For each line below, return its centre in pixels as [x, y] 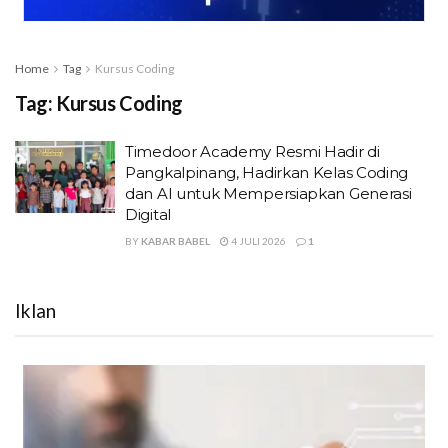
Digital [148, 215]
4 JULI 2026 [257, 241]
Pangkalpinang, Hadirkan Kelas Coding [267, 173]
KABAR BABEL [175, 241]
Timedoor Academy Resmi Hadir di [252, 152]
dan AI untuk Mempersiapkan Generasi [268, 194]
